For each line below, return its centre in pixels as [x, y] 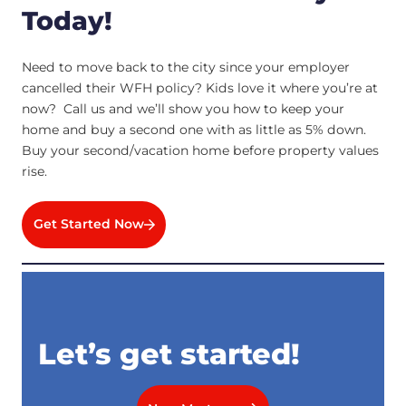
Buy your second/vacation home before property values [200, 151]
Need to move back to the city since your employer [186, 68]
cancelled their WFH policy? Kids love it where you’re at [200, 88]
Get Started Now [88, 224]
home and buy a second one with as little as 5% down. [196, 130]
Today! [67, 20]
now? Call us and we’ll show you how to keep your [183, 109]
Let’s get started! [169, 353]
